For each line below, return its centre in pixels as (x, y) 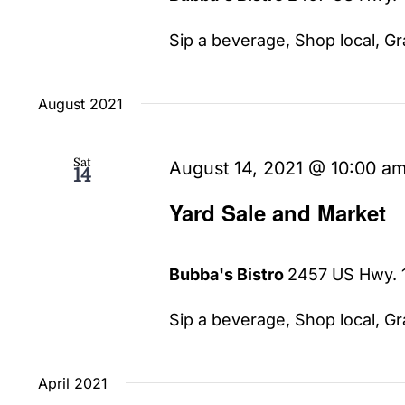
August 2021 (80, 104)
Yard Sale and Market (278, 212)
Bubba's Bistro (229, 274)
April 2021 (73, 383)
